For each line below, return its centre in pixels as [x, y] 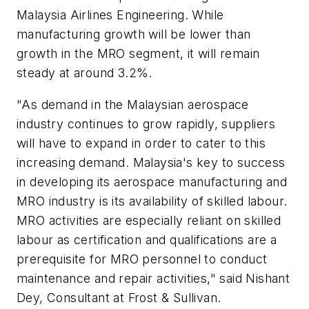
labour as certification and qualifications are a [147, 239]
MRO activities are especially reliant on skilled [149, 220]
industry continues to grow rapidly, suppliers [146, 123]
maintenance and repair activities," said [131, 278]
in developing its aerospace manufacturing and [152, 181]
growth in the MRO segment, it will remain [138, 54]
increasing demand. [75, 162]
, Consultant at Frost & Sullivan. [130, 297]
